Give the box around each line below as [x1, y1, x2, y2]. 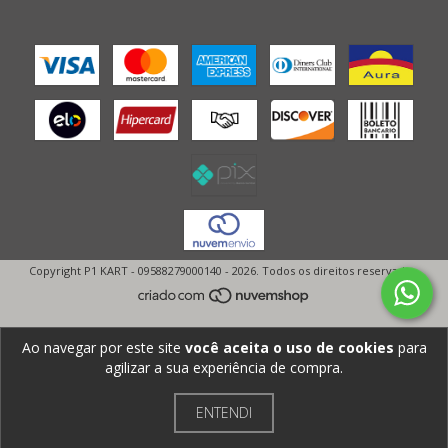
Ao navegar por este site [21, 338, 185, 357]
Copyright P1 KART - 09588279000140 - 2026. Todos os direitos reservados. [28, 262, 420, 278]
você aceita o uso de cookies [184, 338, 394, 357]
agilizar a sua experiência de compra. [105, 358, 343, 377]
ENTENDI [196, 403, 252, 422]
